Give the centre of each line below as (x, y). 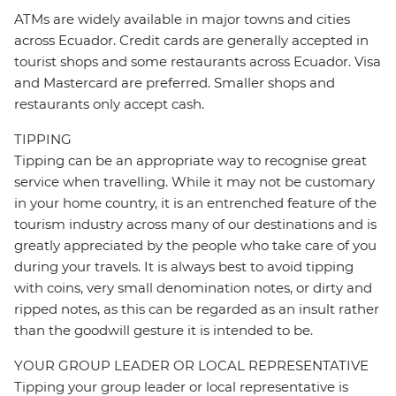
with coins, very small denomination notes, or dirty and (193, 288)
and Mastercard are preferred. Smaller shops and (175, 83)
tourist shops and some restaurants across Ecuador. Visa (198, 62)
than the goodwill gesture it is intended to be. (164, 331)
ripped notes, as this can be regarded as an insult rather (197, 309)
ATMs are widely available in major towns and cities (182, 19)
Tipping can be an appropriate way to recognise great (190, 161)
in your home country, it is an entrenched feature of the (195, 203)
